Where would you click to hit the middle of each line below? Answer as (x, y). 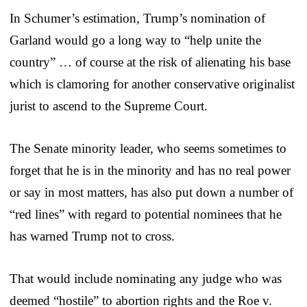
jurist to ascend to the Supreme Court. (109, 106)
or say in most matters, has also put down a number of (151, 192)
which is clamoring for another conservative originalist (152, 84)
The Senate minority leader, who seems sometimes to (148, 148)
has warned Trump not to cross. (92, 236)
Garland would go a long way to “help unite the (135, 40)
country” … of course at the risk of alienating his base (150, 62)
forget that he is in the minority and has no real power (150, 170)
